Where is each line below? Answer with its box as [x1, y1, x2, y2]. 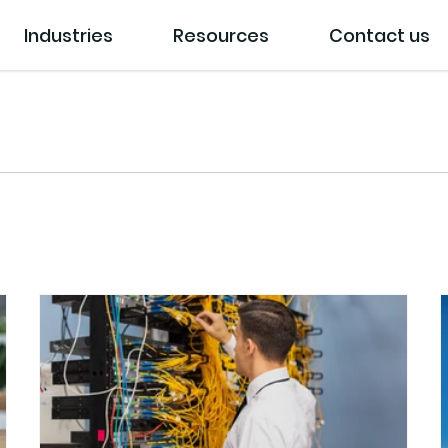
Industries [23, 22, 113, 48]
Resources [172, 22, 269, 48]
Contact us [328, 22, 430, 48]
